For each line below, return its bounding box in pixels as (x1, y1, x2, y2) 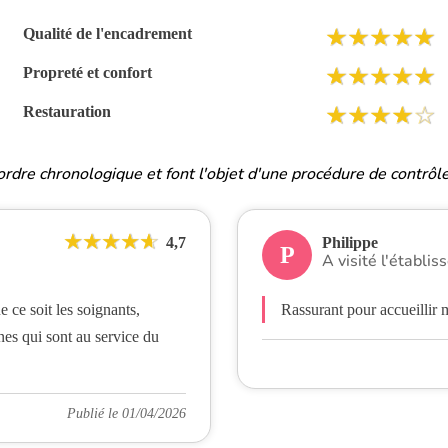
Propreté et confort (23, 64, 153, 81)
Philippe (322, 234, 379, 251)
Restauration (23, 103, 112, 120)
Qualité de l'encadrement (23, 25, 193, 42)
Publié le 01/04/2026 (66, 406, 186, 421)
